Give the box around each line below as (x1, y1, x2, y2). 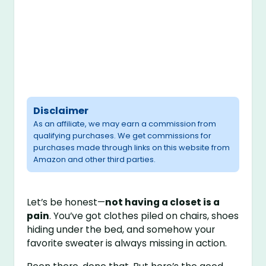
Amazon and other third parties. (33, 154, 156, 166)
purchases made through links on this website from (33, 142, 230, 154)
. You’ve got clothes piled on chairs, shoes (49, 210, 239, 223)
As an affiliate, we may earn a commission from (33, 118, 217, 130)
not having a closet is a (105, 196, 220, 209)
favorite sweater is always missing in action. (27, 237, 227, 250)
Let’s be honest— (27, 196, 106, 209)
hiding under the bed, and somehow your (27, 223, 216, 236)
